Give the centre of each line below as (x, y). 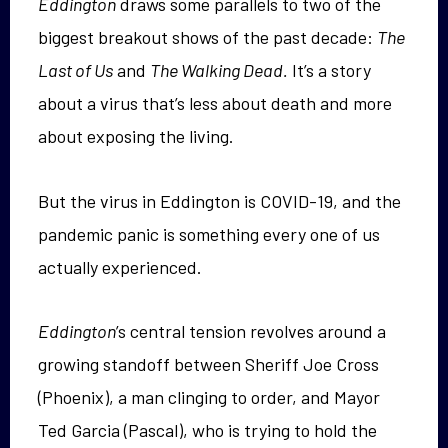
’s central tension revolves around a (251, 331)
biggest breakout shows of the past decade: (207, 37)
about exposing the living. (136, 136)
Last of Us (75, 70)
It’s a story (329, 70)
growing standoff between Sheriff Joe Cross (208, 364)
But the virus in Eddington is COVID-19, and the (219, 200)
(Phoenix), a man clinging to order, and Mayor (209, 397)
